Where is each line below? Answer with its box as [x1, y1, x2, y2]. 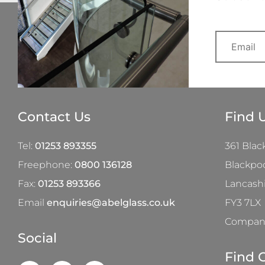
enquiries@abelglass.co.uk [47, 197, 175, 209]
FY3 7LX [224, 197, 261, 209]
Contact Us [18, 109, 91, 125]
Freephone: [18, 159, 75, 171]
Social [18, 230, 57, 247]
